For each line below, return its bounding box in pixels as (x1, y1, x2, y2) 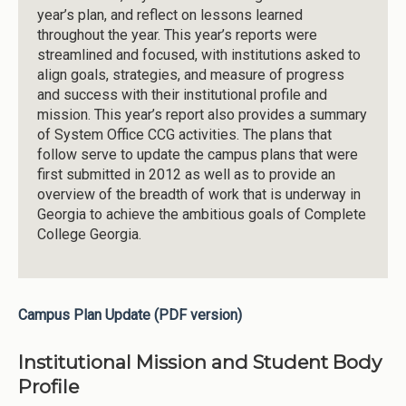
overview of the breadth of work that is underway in (36, 186, 361, 204)
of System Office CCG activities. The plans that (36, 126, 332, 144)
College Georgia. (36, 226, 141, 244)
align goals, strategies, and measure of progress (36, 66, 344, 84)
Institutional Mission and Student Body (18, 350, 382, 373)
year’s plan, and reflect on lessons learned (36, 6, 303, 24)
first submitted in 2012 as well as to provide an (36, 166, 335, 184)
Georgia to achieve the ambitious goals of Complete (36, 206, 366, 224)
